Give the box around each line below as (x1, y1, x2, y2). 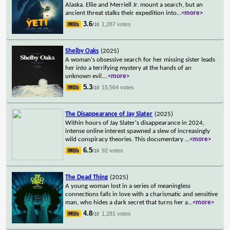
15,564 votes (102, 84, 135, 90)
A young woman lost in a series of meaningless (65, 182, 191, 189)
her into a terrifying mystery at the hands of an (65, 64, 192, 71)
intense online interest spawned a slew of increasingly (65, 127, 210, 135)
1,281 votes (102, 210, 131, 217)
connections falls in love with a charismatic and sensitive (65, 190, 218, 198)
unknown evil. (65, 72, 104, 80)
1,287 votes (102, 21, 131, 27)
